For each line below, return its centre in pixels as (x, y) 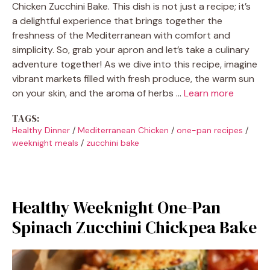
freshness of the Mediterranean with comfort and (121, 35)
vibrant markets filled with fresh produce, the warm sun (133, 78)
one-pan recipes (210, 130)
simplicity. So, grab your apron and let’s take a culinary (131, 49)
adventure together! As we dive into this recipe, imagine (135, 64)
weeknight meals (45, 143)
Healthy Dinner (41, 130)
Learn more (209, 93)
